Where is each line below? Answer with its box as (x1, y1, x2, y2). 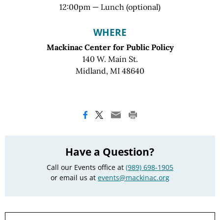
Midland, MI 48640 (76, 65, 144, 76)
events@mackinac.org (97, 173, 169, 183)
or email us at (50, 173, 98, 183)
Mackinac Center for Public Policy (46, 42, 174, 52)
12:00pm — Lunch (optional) (59, 1, 161, 12)
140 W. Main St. (82, 54, 138, 64)
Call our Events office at (46, 163, 126, 172)
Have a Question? (65, 144, 155, 159)
